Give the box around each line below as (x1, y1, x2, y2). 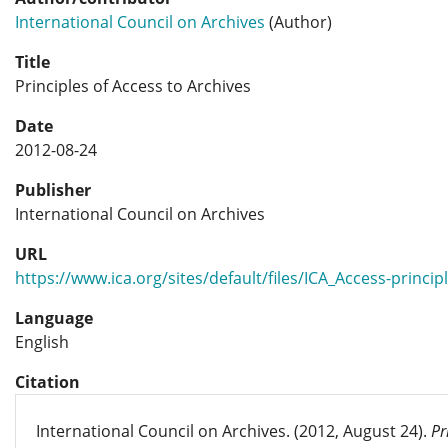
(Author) (265, 11, 332, 33)
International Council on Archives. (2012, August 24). (36, 420, 431, 442)
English (15, 331, 69, 353)
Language (15, 307, 93, 329)
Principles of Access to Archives (15, 75, 251, 97)
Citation (15, 371, 80, 393)
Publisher (15, 179, 91, 201)
